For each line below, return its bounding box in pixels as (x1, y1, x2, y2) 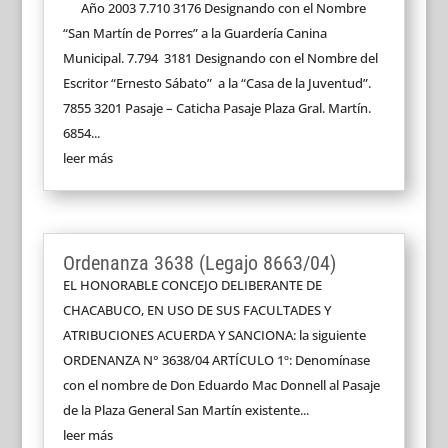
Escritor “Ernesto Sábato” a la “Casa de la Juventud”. (62, 74, 371, 92)
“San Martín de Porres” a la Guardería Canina (62, 24, 327, 42)
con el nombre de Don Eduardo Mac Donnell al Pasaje (62, 375, 380, 394)
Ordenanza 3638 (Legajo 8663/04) (62, 250, 336, 275)
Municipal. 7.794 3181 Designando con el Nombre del (62, 49, 378, 67)
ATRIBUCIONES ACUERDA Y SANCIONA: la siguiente (62, 325, 372, 344)
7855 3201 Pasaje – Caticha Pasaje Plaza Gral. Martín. (62, 99, 371, 117)
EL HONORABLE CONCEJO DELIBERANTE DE (62, 275, 322, 294)
